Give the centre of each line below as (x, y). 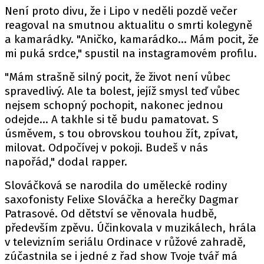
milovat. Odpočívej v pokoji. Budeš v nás (106, 148)
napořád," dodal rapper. (66, 162)
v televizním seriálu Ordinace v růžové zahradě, (125, 242)
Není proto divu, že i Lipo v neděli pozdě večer (121, 11)
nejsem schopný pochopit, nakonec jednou (114, 105)
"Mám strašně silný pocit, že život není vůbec (118, 77)
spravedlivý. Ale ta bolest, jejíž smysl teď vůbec (122, 91)
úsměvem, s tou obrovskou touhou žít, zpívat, (121, 133)
